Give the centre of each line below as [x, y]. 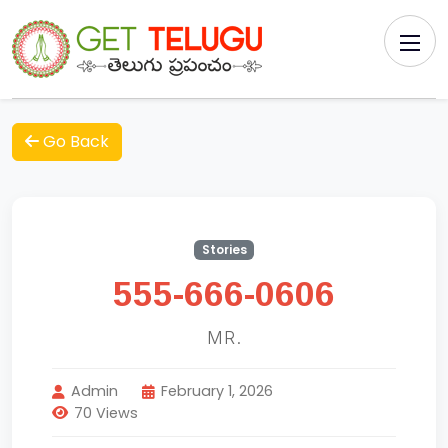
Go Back [74, 141]
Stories [224, 249]
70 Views [106, 412]
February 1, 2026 [217, 391]
